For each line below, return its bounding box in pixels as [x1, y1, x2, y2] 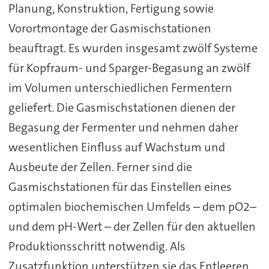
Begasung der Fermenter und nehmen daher [8, 119, 238, 135]
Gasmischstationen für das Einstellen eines [8, 178, 232, 195]
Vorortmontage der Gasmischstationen [8, 20, 211, 36]
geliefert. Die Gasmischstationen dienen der [8, 99, 235, 115]
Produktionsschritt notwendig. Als [8, 238, 186, 254]
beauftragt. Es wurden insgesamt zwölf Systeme [8, 40, 258, 56]
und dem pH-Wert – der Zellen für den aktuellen [8, 218, 256, 234]
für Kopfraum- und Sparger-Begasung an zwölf [8, 59, 250, 76]
